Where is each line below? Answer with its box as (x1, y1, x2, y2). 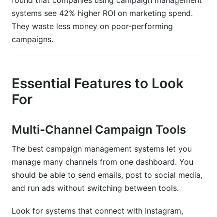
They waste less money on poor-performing (12, 21, 173, 31)
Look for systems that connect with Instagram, (12, 206, 183, 216)
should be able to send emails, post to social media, (12, 170, 202, 180)
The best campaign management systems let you (12, 144, 192, 154)
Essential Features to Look (12, 75, 184, 92)
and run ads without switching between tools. (12, 183, 179, 193)
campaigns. (12, 34, 53, 44)
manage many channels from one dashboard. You (12, 157, 193, 167)
